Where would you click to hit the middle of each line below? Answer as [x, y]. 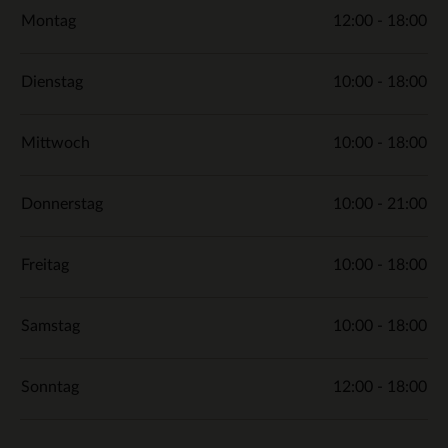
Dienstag [52, 82]
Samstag [50, 326]
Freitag [45, 265]
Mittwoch [55, 143]
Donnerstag [62, 204]
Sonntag [50, 387]
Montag [48, 21]
